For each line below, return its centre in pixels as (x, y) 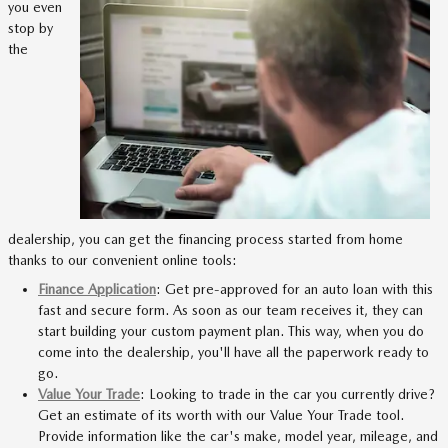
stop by (30, 28)
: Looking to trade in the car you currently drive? (287, 394)
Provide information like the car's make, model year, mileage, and (238, 436)
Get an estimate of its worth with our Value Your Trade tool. (221, 415)
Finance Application (97, 289)
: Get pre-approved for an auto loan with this (294, 289)
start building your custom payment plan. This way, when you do (231, 331)
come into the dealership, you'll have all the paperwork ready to (233, 352)
